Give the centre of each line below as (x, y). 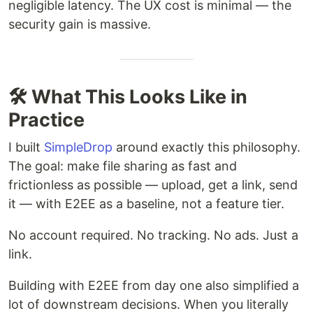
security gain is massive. (80, 24)
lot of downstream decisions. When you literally (148, 304)
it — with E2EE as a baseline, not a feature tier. (146, 203)
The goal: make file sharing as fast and (123, 166)
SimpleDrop (78, 147)
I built (26, 147)
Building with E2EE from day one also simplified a (154, 285)
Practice (46, 119)
